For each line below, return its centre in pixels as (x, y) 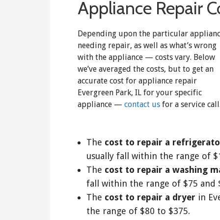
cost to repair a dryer (150, 197)
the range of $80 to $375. (138, 211)
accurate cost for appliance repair (137, 81)
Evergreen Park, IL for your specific (140, 92)
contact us (142, 104)
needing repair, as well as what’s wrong (147, 45)
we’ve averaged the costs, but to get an (146, 69)
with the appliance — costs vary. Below (146, 57)
